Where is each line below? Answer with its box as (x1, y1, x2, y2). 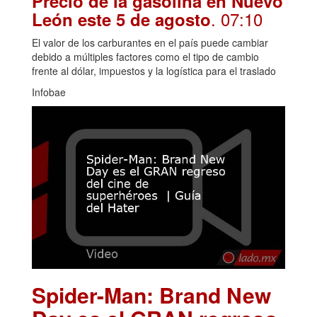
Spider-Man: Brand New (32, 279, 271, 311)
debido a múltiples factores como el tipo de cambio (32, 49, 259, 64)
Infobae (32, 84, 66, 99)
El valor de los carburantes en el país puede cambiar (32, 35, 268, 50)
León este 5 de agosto (32, 6, 211, 31)
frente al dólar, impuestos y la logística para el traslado (32, 63, 276, 78)
